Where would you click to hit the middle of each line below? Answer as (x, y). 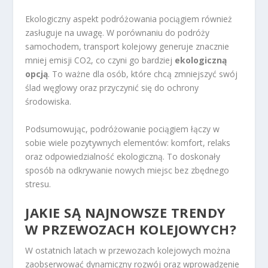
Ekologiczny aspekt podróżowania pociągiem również (129, 19)
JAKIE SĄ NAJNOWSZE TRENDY (126, 213)
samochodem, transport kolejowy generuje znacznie (127, 47)
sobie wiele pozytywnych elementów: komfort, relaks (128, 142)
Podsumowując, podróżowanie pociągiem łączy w (123, 129)
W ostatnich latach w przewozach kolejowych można (128, 251)
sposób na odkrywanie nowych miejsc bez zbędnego (127, 170)
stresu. (38, 184)
